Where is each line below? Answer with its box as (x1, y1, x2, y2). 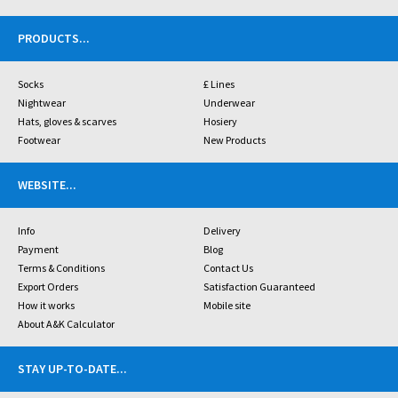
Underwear (203, 96, 255, 109)
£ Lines (203, 77, 235, 91)
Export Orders (18, 280, 78, 293)
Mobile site (203, 298, 251, 312)
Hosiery (203, 115, 237, 128)
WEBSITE (18, 177, 66, 193)
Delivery (203, 224, 241, 237)
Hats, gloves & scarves (18, 115, 116, 128)
